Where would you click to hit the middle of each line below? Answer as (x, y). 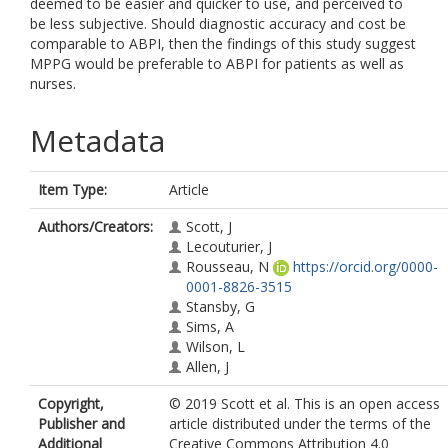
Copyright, (71, 403)
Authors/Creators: (95, 226)
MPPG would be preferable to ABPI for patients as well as (217, 63)
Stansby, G (220, 306)
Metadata (97, 140)
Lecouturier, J (229, 246)
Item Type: (72, 189)
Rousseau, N (227, 266)
